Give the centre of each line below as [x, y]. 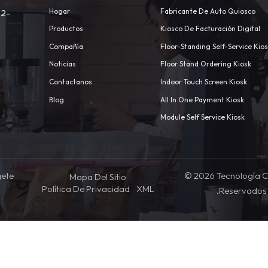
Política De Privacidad [86, 188]
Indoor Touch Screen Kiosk [203, 82]
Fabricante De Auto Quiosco [208, 11]
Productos [66, 29]
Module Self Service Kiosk [202, 117]
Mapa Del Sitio [98, 176]
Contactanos [70, 82]
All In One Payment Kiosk [202, 99]
